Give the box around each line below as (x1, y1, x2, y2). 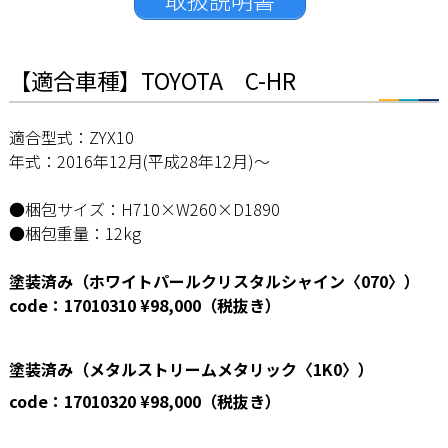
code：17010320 (8, 389, 136, 414)
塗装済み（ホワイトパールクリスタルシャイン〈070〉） (8, 269, 420, 294)
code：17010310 (8, 293, 136, 318)
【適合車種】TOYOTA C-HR (8, 64, 296, 97)
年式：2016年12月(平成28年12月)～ (8, 149, 270, 174)
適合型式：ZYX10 (8, 125, 134, 150)
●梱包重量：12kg (8, 221, 141, 246)
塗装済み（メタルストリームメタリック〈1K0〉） (8, 357, 374, 382)
